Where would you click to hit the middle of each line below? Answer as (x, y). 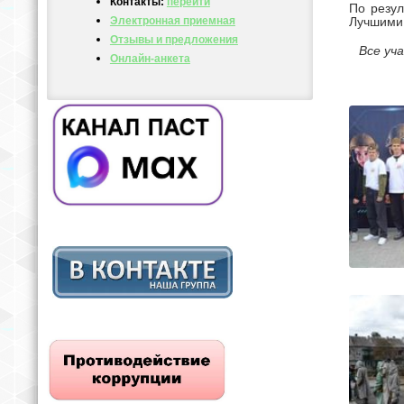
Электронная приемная (172, 21)
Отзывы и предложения (174, 39)
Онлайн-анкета (150, 58)
